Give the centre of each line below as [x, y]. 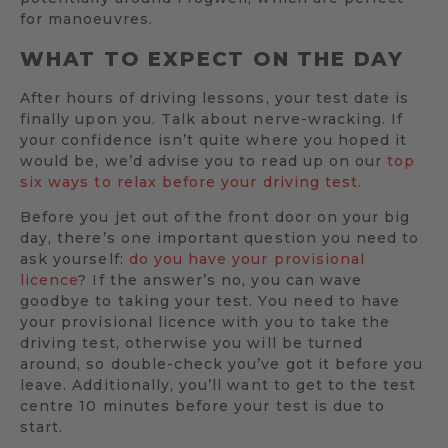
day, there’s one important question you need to [220, 237]
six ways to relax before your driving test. [191, 181]
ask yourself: [74, 258]
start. [42, 426]
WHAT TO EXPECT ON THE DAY [212, 58]
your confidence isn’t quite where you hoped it [214, 139]
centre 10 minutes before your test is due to [203, 405]
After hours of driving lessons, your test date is [215, 97]
